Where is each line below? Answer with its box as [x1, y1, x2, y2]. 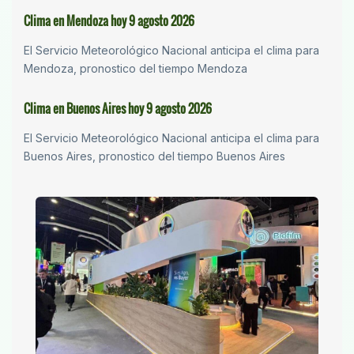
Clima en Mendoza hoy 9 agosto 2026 [24, 12, 194, 30]
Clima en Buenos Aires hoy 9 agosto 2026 [24, 100, 212, 118]
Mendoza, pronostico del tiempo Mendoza [24, 62, 247, 76]
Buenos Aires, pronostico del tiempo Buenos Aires [24, 149, 285, 164]
